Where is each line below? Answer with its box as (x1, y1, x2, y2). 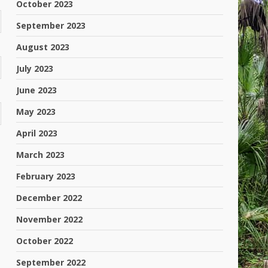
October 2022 (16, 235, 74, 246)
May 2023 (16, 106, 56, 117)
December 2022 (16, 192, 83, 203)
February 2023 (16, 170, 76, 182)
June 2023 (16, 84, 57, 96)
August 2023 (16, 41, 70, 53)
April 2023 (16, 127, 58, 139)
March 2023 (16, 149, 65, 160)
